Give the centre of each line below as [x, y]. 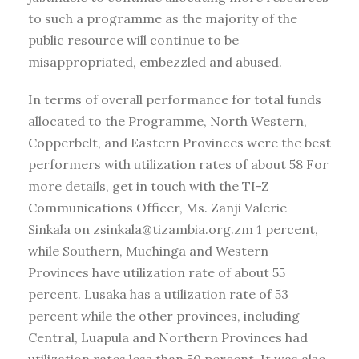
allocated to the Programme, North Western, [167, 121]
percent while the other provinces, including [164, 315]
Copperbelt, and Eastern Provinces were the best [179, 142]
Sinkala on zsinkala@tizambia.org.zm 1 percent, [173, 229]
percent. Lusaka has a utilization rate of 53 [158, 294]
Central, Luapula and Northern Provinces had [168, 337]
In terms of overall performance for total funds [175, 99]
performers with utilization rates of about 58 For [178, 164]
